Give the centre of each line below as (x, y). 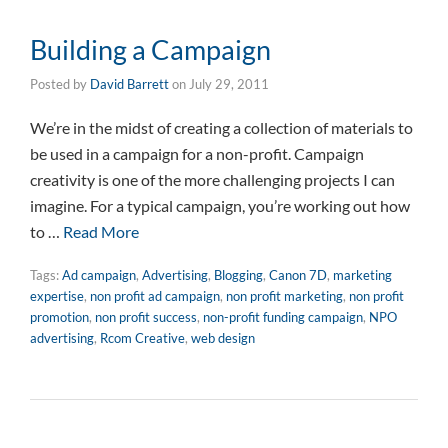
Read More (101, 231)
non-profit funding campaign (283, 317)
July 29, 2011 (229, 84)
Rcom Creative (142, 338)
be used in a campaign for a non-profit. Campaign (197, 153)
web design (223, 338)
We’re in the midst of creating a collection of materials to (221, 127)
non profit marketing (284, 296)
